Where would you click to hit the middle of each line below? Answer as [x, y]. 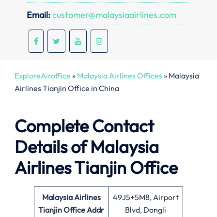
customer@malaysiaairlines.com [113, 15]
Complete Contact [84, 126]
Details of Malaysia [87, 147]
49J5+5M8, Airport [146, 197]
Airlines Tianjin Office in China [67, 88]
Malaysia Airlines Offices [120, 76]
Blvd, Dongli [146, 210]
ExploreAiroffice [43, 76]
